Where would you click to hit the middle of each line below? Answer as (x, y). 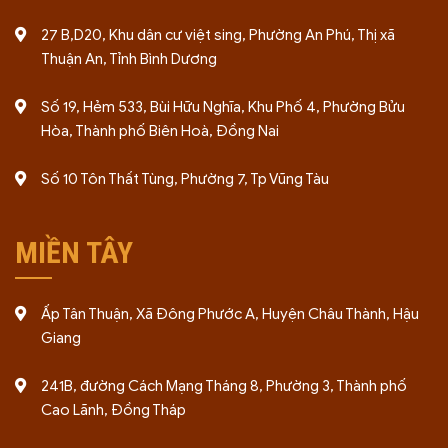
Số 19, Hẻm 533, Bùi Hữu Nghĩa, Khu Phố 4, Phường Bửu (222, 107)
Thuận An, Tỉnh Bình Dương (128, 59)
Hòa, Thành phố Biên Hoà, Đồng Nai (159, 131)
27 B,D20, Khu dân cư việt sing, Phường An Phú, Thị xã (217, 35)
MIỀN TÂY (73, 252)
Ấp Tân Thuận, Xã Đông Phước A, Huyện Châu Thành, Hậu (229, 314)
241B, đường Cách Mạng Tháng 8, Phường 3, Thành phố (223, 386)
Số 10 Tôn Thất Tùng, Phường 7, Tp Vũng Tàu (184, 179)
